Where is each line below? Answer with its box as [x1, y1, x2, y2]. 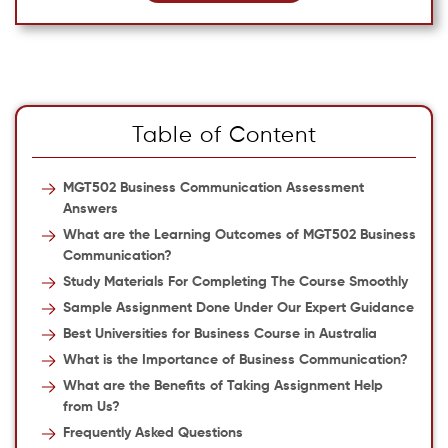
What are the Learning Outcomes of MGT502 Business [62, 228, 416, 242]
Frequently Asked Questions [62, 426, 243, 440]
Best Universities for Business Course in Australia [62, 327, 377, 341]
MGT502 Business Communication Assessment [62, 181, 364, 195]
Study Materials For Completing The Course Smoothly [62, 275, 408, 289]
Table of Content [131, 125, 317, 147]
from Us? [62, 400, 120, 414]
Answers [62, 202, 118, 216]
